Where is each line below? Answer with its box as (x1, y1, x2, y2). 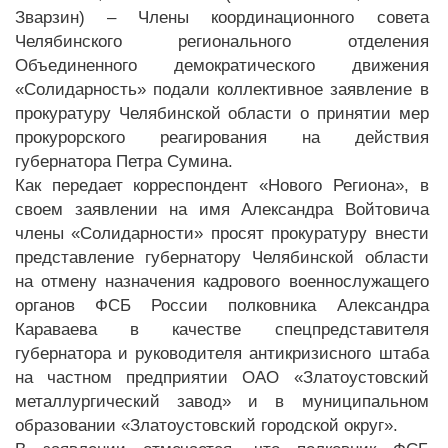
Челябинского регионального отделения (15, 32, 429, 51)
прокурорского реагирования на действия (15, 128, 429, 147)
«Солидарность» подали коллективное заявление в (15, 80, 429, 99)
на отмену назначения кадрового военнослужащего (15, 272, 429, 291)
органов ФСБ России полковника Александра (15, 296, 429, 315)
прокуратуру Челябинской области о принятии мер (15, 104, 429, 123)
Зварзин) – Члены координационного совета (15, 8, 429, 27)
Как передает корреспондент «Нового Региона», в (15, 176, 429, 195)
